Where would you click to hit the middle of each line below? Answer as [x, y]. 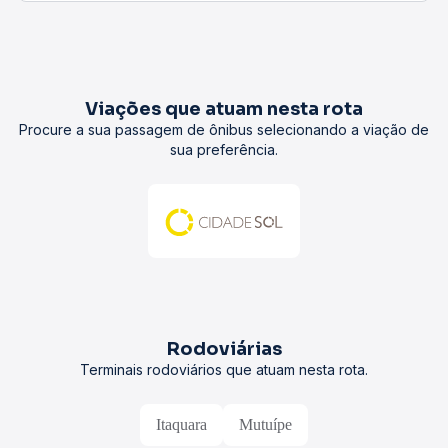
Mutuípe [265, 424]
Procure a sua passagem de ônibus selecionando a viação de [224, 129]
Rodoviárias [224, 349]
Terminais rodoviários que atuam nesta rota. [224, 369]
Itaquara [181, 424]
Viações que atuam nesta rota [224, 109]
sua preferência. [224, 149]
